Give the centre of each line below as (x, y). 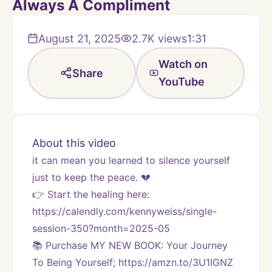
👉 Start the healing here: (91, 194)
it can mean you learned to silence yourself (131, 160)
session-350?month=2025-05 (101, 228)
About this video (74, 143)
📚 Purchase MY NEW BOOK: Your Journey (130, 245)
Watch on (183, 64)
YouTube (181, 82)
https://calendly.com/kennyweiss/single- (124, 211)
